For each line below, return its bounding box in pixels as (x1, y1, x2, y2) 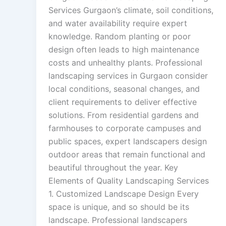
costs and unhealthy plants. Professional (48, 58, 202, 68)
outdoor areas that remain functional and (48, 149, 205, 160)
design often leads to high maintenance (48, 44, 199, 55)
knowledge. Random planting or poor (48, 31, 191, 42)
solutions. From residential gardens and (48, 110, 199, 121)
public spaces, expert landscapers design (48, 136, 207, 147)
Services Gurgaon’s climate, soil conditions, (48, 5, 213, 16)
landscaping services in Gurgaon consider (48, 71, 208, 81)
